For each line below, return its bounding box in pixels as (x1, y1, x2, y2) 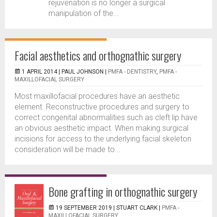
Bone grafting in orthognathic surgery (48, 183, 197, 200)
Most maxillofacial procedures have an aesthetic (15, 92, 180, 101)
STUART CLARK (116, 204, 157, 211)
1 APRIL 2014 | (22, 68, 62, 75)
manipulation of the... (48, 9, 119, 18)
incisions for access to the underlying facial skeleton (15, 134, 191, 143)
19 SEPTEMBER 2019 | (56, 204, 116, 211)
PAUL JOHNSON (62, 68, 104, 75)
